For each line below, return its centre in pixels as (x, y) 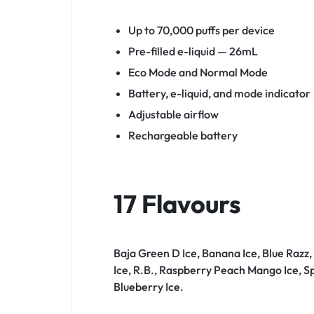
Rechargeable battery (183, 136)
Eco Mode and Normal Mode (198, 73)
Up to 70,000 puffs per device (201, 30)
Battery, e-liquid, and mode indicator (219, 94)
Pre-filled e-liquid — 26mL (193, 52)
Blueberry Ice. (149, 287)
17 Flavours (177, 204)
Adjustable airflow (173, 115)
